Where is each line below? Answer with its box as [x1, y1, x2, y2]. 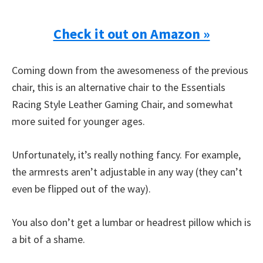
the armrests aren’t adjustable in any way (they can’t [12, 165, 242, 178]
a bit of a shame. [12, 232, 85, 246]
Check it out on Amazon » [53, 25, 210, 43]
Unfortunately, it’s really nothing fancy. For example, [12, 148, 241, 161]
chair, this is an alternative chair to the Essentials [12, 80, 225, 94]
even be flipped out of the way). [12, 182, 151, 195]
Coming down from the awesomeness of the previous [12, 63, 248, 77]
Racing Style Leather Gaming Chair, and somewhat [12, 97, 233, 111]
